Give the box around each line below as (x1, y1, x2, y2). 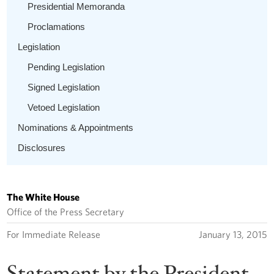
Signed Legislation (28, 81, 100, 92)
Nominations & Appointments (18, 122, 134, 133)
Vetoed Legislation (28, 102, 100, 113)
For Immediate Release (7, 228, 101, 240)
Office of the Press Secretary (7, 206, 125, 217)
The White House (7, 191, 80, 202)
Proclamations (28, 21, 86, 32)
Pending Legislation (28, 61, 105, 72)
